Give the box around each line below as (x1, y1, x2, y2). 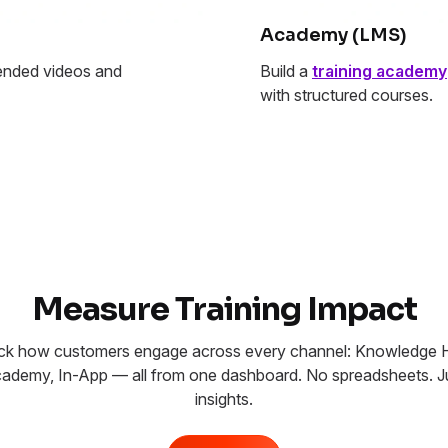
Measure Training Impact (31, 289, 417, 330)
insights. (195, 389, 253, 410)
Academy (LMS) (260, 24, 407, 47)
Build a (260, 61, 312, 82)
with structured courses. (260, 85, 433, 106)
